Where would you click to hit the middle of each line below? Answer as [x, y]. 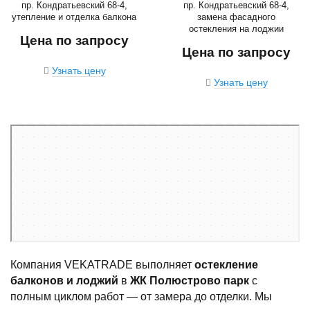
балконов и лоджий [64, 281]
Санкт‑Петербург [44, 132]
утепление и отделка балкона [74, 17]
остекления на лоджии [236, 29]
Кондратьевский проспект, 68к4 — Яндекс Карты [106, 142]
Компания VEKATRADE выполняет [102, 265]
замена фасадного [236, 17]
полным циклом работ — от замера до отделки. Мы [141, 297]
